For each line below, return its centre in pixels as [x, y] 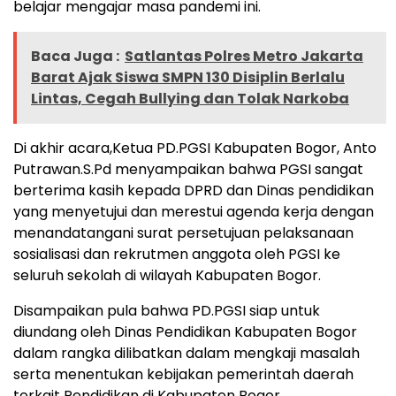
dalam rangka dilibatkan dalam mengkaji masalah [187, 354]
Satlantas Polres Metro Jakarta [244, 57]
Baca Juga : [75, 57]
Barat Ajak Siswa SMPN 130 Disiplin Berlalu [188, 78]
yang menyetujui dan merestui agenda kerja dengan [194, 212]
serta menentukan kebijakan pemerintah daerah [183, 375]
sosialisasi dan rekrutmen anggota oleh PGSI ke [177, 255]
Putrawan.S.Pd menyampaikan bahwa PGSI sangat [188, 170]
